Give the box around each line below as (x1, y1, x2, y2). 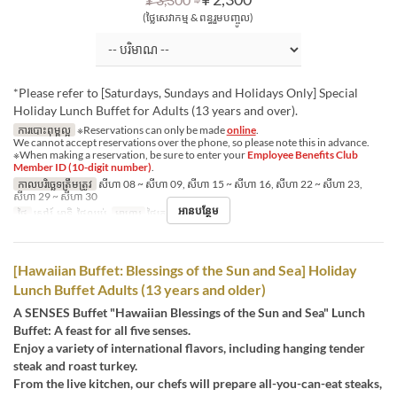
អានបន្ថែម (178, 204, 219, 218)
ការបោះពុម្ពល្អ (17, 123, 71, 137)
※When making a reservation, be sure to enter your (13, 148, 247, 162)
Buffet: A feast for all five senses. (13, 323, 191, 339)
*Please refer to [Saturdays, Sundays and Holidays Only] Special (13, 85, 358, 101)
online (226, 123, 256, 137)
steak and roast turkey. (13, 358, 137, 374)
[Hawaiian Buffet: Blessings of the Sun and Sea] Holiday (13, 261, 357, 279)
